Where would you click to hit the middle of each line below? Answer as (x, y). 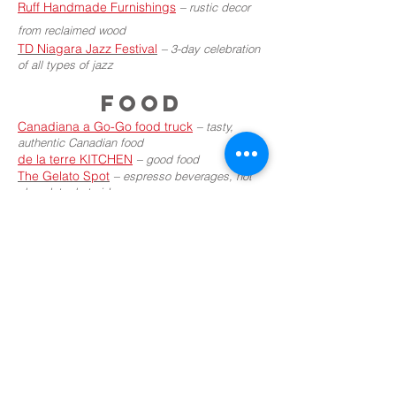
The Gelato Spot (64, 176)
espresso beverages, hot (187, 176)
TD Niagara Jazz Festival (88, 49)
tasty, (220, 126)
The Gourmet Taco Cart (84, 209)
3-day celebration (215, 49)
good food (172, 159)
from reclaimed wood (72, 30)
